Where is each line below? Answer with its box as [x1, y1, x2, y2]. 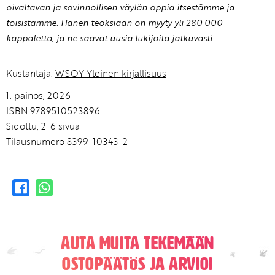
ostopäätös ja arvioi [62, 254, 213, 274]
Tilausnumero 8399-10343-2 [6, 134, 128, 148]
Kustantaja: [6, 66, 55, 80]
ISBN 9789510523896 [6, 103, 100, 117]
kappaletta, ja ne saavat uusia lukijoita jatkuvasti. [6, 32, 214, 45]
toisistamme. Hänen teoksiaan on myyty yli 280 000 [6, 17, 222, 29]
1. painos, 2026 [6, 88, 71, 102]
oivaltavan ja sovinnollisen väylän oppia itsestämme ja [6, 1, 234, 14]
